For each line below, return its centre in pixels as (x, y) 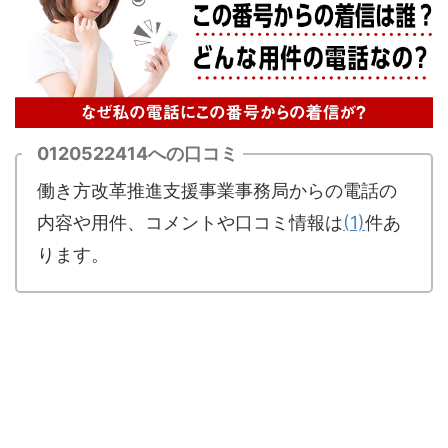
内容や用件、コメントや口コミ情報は (190, 223)
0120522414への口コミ (137, 154)
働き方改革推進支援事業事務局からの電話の (217, 191)
